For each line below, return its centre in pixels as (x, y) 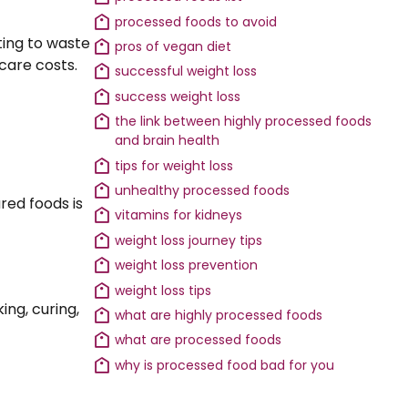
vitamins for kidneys (179, 215)
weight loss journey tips (189, 240)
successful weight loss (186, 71)
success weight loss (178, 96)
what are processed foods (199, 340)
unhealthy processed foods (203, 190)
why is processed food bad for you (225, 365)
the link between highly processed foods (244, 122)
